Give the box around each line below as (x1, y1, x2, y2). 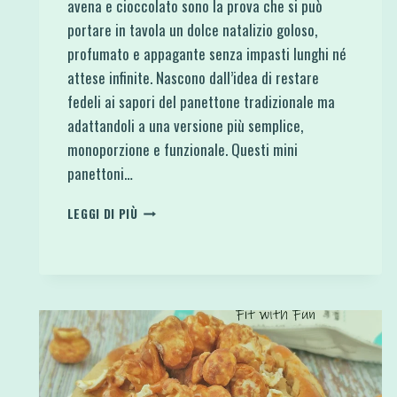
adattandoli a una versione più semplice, (66, 113, 303, 136)
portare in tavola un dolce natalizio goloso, (66, 18, 317, 41)
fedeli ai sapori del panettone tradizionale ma (66, 90, 335, 113)
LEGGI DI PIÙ (66, 204, 138, 222)
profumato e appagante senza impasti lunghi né (66, 42, 346, 65)
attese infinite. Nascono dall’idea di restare (66, 66, 319, 89)
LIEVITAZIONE (136, 273, 213, 292)
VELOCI (136, 236, 177, 254)
